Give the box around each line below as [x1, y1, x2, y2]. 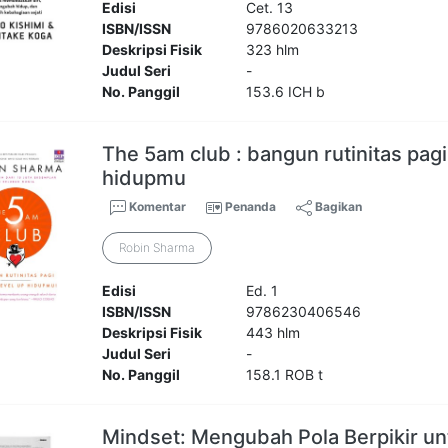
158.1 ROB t [245, 366, 323, 384]
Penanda [225, 199, 277, 215]
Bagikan [312, 199, 363, 215]
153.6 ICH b [245, 83, 325, 101]
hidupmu [102, 166, 187, 191]
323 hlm [245, 41, 299, 59]
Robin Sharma [119, 240, 196, 256]
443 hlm [245, 324, 300, 342]
